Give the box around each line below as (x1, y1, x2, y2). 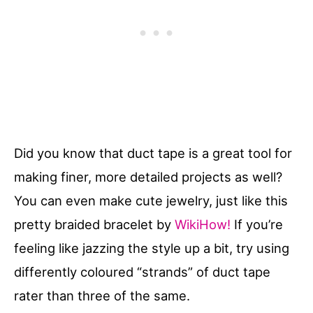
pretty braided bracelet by (14, 217, 175, 233)
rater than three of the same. (14, 288, 190, 304)
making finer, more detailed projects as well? (14, 169, 282, 185)
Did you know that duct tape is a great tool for (14, 145, 292, 161)
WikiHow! (175, 217, 234, 233)
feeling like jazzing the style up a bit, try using (14, 240, 289, 256)
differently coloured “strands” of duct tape (14, 264, 270, 280)
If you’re (234, 217, 283, 233)
